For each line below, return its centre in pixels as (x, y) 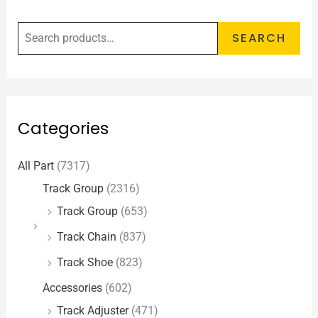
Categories (64, 129)
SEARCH (259, 38)
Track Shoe (85, 263)
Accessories (73, 288)
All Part (36, 166)
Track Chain (87, 237)
